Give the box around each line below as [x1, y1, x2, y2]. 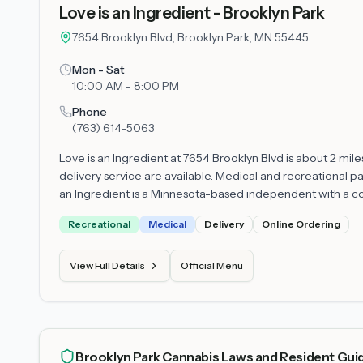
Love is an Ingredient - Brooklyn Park [59, 3, 325, 23]
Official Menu [181, 259, 243, 271]
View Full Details [70, 259, 145, 271]
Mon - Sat [72, 62, 125, 77]
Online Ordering [262, 218, 340, 230]
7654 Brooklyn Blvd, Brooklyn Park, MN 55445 [72, 30, 309, 45]
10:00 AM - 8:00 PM [72, 79, 179, 93]
